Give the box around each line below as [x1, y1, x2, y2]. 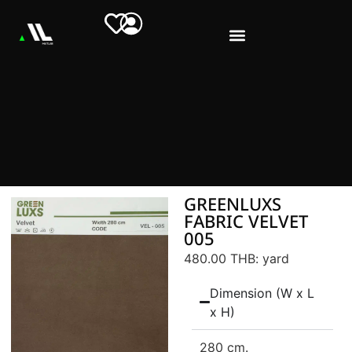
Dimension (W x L [210, 284, 315, 301]
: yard [255, 250, 289, 266]
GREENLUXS [184, 192, 281, 218]
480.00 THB [184, 250, 255, 266]
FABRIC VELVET [184, 209, 308, 236]
